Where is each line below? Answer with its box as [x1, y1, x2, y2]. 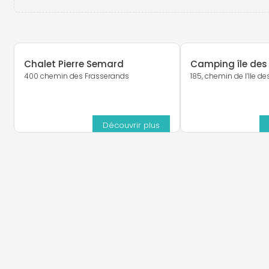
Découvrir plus [103, 119, 160, 131]
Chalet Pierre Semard [23, 58, 124, 71]
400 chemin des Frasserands [23, 71, 129, 82]
